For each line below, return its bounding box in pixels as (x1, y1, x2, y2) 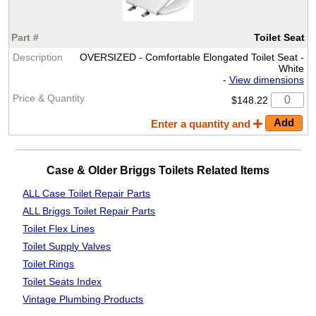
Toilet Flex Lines (23, 223, 95, 234)
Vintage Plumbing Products (23, 293, 144, 305)
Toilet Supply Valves (23, 241, 111, 252)
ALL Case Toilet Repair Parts (23, 188, 151, 199)
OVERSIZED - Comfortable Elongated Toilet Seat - (79, 51, 304, 63)
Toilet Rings (23, 258, 75, 269)
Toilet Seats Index (23, 276, 102, 287)
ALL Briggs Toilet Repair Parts (23, 205, 156, 217)
